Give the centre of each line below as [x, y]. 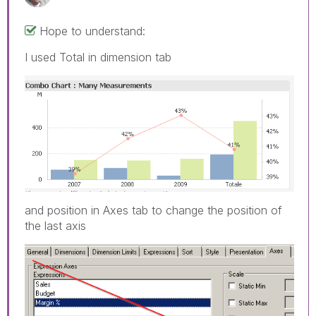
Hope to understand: [92, 31]
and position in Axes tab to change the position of [153, 211]
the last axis [55, 226]
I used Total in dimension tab [98, 57]
